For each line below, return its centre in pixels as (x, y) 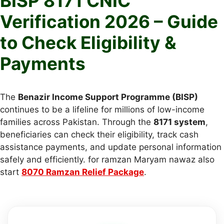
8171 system (179, 122)
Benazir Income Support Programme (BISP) (108, 97)
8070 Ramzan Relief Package (83, 172)
